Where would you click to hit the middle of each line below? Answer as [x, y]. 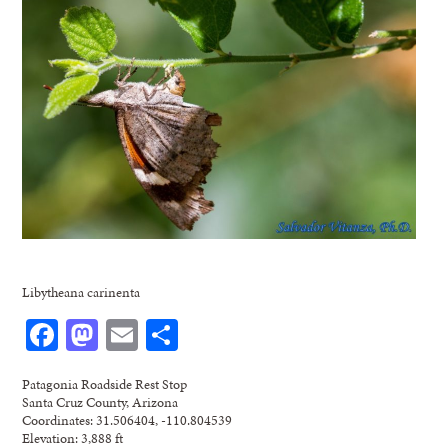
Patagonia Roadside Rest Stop [105, 383]
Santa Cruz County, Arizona [100, 401]
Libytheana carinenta [81, 291]
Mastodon [164, 334]
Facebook [119, 334]
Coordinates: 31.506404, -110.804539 [127, 419]
